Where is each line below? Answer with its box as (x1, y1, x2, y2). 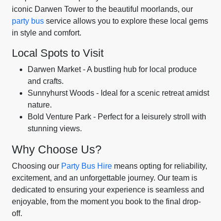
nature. (28, 101, 52, 109)
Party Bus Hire (61, 162, 112, 170)
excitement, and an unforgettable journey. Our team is (12, 174, 197, 182)
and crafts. (28, 77, 64, 85)
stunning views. (28, 124, 82, 133)
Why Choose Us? (12, 143, 102, 156)
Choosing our (12, 162, 61, 170)
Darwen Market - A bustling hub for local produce (28, 65, 197, 74)
